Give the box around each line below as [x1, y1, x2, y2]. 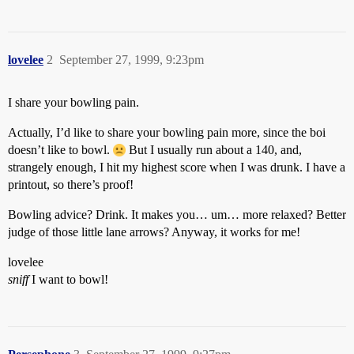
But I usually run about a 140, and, [126, 143, 302, 156]
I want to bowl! [28, 273, 108, 286]
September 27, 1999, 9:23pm [59, 53, 204, 66]
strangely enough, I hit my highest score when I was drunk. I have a [8, 160, 345, 174]
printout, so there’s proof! [8, 178, 134, 191]
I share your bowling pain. [8, 96, 139, 109]
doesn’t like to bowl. [8, 143, 113, 156]
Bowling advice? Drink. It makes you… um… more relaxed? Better [8, 208, 346, 221]
